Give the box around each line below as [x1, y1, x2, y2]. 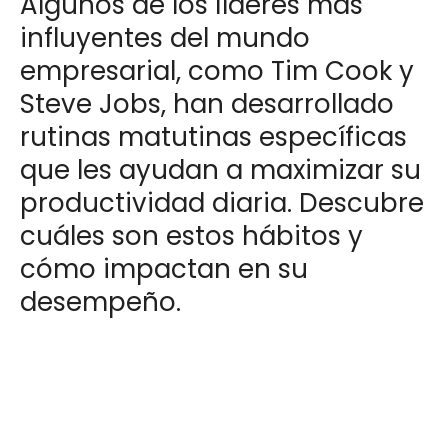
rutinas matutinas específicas [20, 119, 407, 156]
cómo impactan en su [20, 251, 308, 288]
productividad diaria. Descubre [20, 185, 424, 222]
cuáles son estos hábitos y [20, 218, 363, 255]
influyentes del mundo [20, 20, 310, 57]
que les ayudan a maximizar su [20, 152, 421, 189]
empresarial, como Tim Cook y [20, 53, 414, 90]
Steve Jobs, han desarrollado [20, 86, 394, 123]
